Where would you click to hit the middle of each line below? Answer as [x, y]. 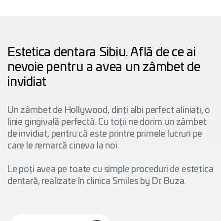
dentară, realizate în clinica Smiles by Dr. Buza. [97, 182]
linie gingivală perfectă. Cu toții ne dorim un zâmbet [107, 122]
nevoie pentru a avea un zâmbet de [104, 67]
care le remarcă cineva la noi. [63, 146]
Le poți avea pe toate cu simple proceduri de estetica [110, 170]
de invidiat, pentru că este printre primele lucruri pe [105, 134]
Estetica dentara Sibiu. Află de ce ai [102, 53]
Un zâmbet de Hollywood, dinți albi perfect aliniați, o [109, 110]
